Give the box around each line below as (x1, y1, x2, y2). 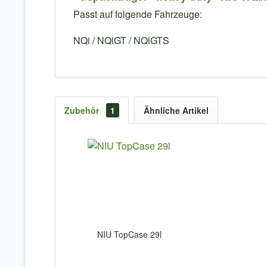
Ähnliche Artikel (144, 104, 209, 116)
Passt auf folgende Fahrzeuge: (73, 7, 202, 21)
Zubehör (64, 104, 101, 116)
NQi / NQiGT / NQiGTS (73, 33, 169, 47)
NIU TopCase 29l (97, 228, 162, 240)
